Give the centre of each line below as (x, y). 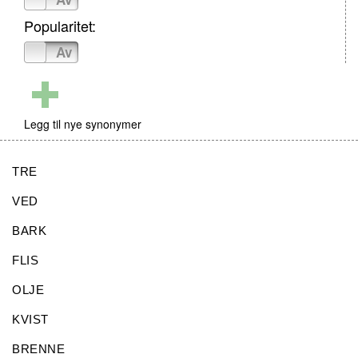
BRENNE (38, 349)
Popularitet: (60, 26)
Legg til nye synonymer (83, 124)
